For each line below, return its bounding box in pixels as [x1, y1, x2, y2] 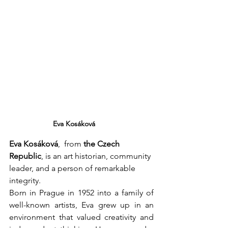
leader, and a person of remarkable [9, 163, 137, 173]
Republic [9, 151, 41, 161]
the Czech [83, 138, 122, 149]
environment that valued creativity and [9, 212, 154, 222]
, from [58, 138, 83, 149]
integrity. [9, 175, 41, 185]
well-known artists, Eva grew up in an [9, 199, 154, 210]
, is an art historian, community [41, 151, 153, 161]
